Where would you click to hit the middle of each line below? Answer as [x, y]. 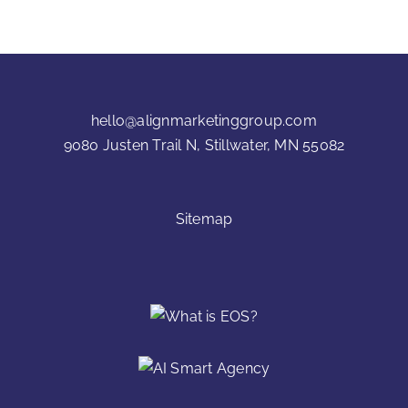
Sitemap [204, 219]
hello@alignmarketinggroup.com [204, 120]
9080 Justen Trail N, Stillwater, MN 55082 [204, 145]
